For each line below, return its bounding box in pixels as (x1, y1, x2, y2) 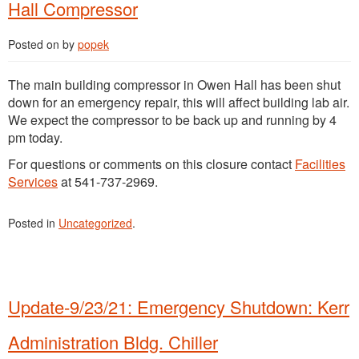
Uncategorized (58, 215, 132, 232)
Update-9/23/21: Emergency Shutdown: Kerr (8, 294, 349, 320)
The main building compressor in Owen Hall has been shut (8, 75, 341, 95)
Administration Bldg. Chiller (8, 329, 218, 355)
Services (8, 172, 58, 192)
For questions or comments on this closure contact (8, 155, 295, 174)
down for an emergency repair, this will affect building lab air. (8, 93, 349, 112)
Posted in (8, 215, 58, 232)
